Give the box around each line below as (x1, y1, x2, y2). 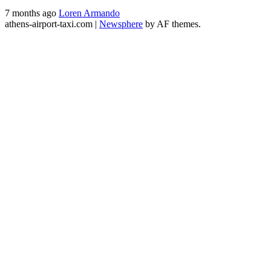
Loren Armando (59, 8, 120, 19)
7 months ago (5, 8, 59, 19)
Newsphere (99, 19, 143, 30)
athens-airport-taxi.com (5, 19, 95, 30)
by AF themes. (143, 19, 201, 30)
